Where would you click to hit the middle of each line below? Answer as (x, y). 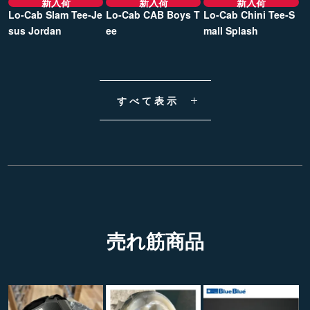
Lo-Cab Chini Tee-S (249, 14)
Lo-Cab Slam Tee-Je (55, 14)
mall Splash (231, 30)
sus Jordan (35, 30)
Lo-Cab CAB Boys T (153, 14)
